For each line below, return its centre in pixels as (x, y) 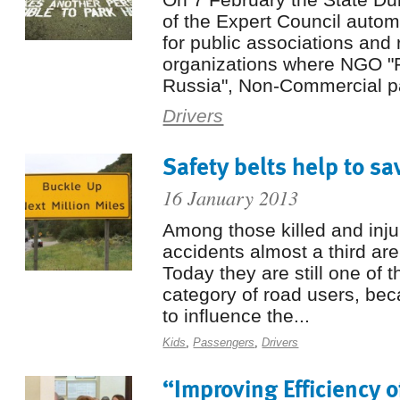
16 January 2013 (231, 197)
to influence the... (237, 316)
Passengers (224, 342)
